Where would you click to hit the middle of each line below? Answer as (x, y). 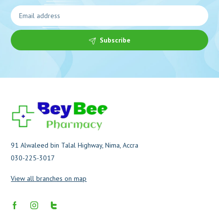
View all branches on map (49, 179)
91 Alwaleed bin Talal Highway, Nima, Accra (75, 145)
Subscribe (115, 40)
